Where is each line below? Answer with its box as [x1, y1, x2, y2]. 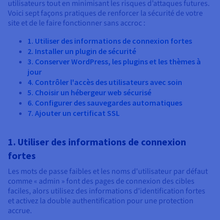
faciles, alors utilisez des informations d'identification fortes [8, 186, 205, 197]
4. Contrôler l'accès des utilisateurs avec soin [27, 77, 182, 87]
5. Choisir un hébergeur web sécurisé [27, 87, 151, 98]
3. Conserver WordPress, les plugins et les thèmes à [27, 56, 201, 67]
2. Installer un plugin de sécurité [27, 46, 136, 56]
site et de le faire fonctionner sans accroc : [8, 18, 145, 29]
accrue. [8, 205, 32, 217]
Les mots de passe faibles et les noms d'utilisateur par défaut [8, 166, 208, 177]
